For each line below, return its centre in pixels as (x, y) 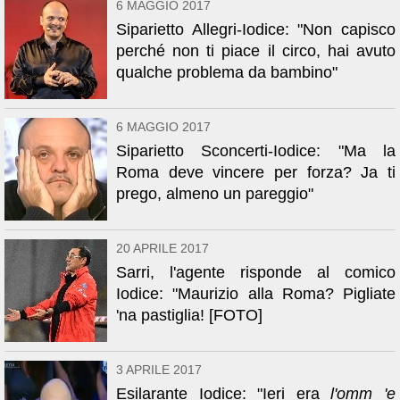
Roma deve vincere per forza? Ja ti (256, 172)
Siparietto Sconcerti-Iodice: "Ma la (256, 151)
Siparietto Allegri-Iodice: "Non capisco (256, 29)
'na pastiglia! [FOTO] (189, 315)
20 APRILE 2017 (162, 248)
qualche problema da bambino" (227, 72)
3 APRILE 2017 (159, 370)
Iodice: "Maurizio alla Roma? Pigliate (256, 294)
